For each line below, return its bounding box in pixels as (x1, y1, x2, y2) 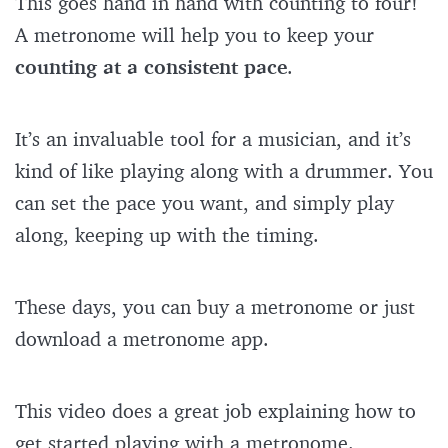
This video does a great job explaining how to (15, 398, 416, 424)
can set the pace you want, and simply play (15, 190, 394, 216)
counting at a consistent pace (15, 54, 287, 80)
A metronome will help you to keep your (15, 22, 374, 48)
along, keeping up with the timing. (15, 222, 325, 248)
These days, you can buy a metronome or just (15, 294, 415, 320)
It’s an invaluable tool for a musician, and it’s (15, 126, 411, 152)
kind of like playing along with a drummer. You (15, 158, 433, 184)
